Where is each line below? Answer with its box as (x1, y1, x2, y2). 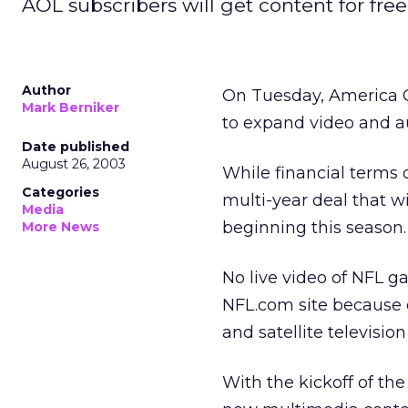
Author (22, 82, 71, 98)
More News (22, 219, 99, 235)
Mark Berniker (22, 99, 119, 116)
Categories (22, 184, 99, 200)
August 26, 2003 (22, 156, 126, 172)
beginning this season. (222, 218, 406, 238)
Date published (22, 138, 129, 155)
